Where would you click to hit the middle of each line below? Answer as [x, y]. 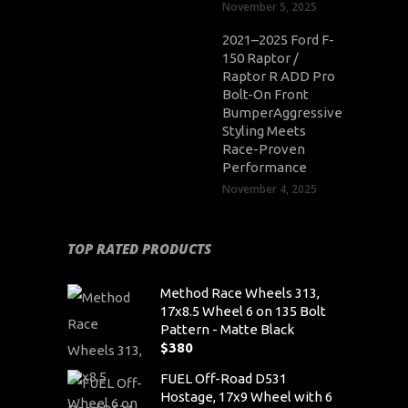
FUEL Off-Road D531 [224, 378]
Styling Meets [264, 130]
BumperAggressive [282, 112]
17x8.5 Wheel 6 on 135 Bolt [243, 311]
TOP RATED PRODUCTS [139, 248]
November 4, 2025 [270, 189]
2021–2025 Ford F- [278, 39]
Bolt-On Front [265, 94]
